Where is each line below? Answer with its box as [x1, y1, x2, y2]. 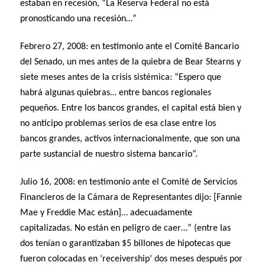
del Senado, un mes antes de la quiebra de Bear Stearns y [20, 57, 241, 67]
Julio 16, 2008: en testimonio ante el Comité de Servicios [20, 177, 238, 187]
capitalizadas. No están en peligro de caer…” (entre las [20, 223, 231, 233]
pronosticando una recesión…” [20, 14, 137, 24]
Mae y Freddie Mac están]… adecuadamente [20, 208, 193, 218]
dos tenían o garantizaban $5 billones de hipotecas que [20, 238, 231, 248]
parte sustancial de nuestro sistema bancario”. [20, 149, 198, 159]
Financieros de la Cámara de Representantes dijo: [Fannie [20, 192, 243, 202]
